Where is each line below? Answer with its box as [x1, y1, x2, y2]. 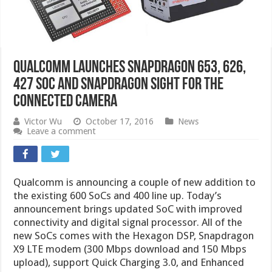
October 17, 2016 [86, 117, 154, 127]
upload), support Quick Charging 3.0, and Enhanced [13, 256, 245, 269]
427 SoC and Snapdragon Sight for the [13, 76, 224, 94]
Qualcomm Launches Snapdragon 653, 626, [13, 59, 246, 77]
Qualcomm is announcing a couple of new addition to [13, 176, 256, 189]
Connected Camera [13, 93, 118, 111]
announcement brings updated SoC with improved [13, 203, 243, 216]
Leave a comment [27, 126, 97, 137]
